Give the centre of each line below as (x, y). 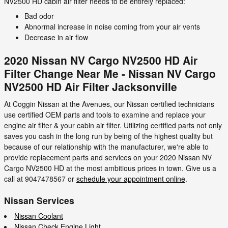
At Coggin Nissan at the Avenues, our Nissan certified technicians (109, 104)
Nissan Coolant (39, 216)
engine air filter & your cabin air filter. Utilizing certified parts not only (113, 125)
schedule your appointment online (131, 178)
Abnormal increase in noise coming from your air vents (112, 26)
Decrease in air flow (56, 37)
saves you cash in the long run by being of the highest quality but (108, 136)
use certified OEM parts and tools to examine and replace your (105, 114)
